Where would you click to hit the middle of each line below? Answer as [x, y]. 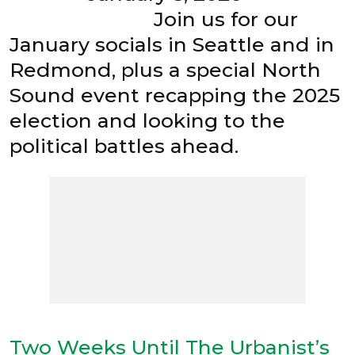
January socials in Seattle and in [172, 45]
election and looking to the [147, 121]
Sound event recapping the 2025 [175, 95]
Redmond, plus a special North [165, 70]
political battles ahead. [124, 146]
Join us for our [154, 19]
